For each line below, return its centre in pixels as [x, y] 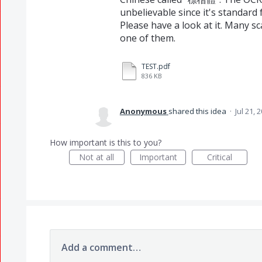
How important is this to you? [105, 142]
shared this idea [198, 111]
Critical [219, 157]
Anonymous [143, 111]
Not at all [97, 157]
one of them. [147, 38]
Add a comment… [101, 247]
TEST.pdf [156, 66]
